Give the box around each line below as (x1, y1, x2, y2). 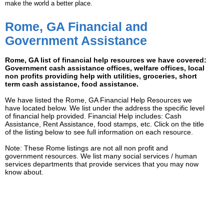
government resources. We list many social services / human (5, 152, 197, 160)
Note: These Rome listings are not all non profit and (5, 144, 168, 152)
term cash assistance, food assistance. (5, 80, 138, 88)
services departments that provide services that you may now (5, 160, 198, 168)
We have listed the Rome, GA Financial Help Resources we (5, 96, 192, 104)
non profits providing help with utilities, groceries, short (5, 72, 197, 80)
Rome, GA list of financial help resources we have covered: (5, 56, 206, 64)
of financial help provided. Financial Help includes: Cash (5, 112, 181, 120)
